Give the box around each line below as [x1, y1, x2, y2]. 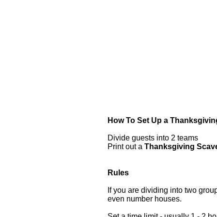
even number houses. [108, 195, 184, 203]
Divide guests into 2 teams [108, 134, 198, 142]
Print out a [108, 142, 144, 151]
